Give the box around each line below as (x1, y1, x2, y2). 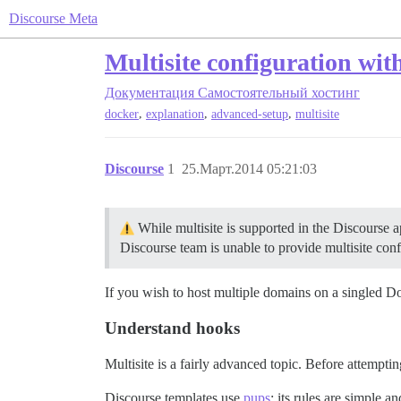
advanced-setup (211, 107, 288, 122)
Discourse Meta (9, 11, 98, 26)
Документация (105, 85, 194, 100)
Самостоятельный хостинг (198, 85, 360, 100)
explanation (146, 107, 204, 122)
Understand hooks (105, 319, 240, 338)
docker (105, 107, 139, 122)
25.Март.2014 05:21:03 (182, 161, 317, 177)
